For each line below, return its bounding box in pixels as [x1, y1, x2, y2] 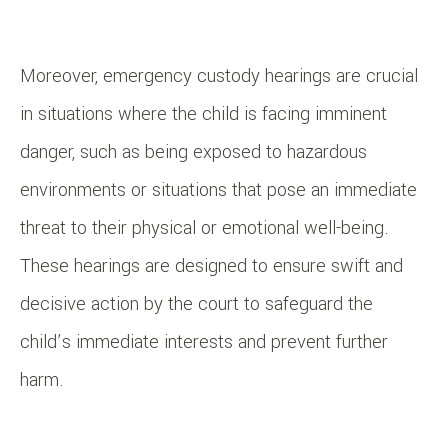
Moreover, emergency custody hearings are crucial [20, 63, 418, 90]
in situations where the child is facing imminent [20, 101, 387, 128]
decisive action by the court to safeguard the [20, 291, 373, 318]
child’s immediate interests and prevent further [20, 329, 388, 356]
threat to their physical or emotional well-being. [20, 215, 389, 242]
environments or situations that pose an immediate [20, 177, 417, 204]
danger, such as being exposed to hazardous [20, 139, 367, 166]
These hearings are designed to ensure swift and [20, 253, 403, 280]
